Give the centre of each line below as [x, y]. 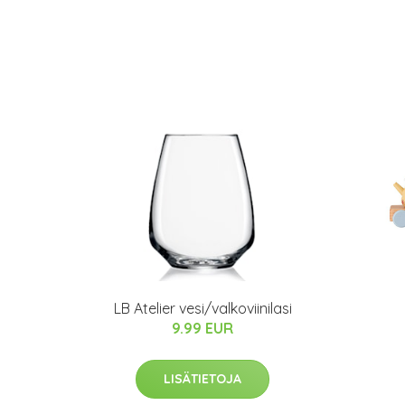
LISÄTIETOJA [202, 379]
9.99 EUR [202, 329]
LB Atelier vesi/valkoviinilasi [202, 309]
